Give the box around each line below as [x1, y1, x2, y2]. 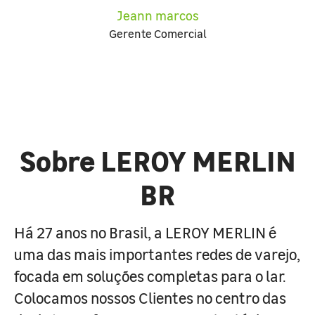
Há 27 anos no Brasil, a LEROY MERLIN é [14, 221, 276, 243]
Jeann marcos [116, 6, 199, 24]
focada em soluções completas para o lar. [14, 265, 285, 286]
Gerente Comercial [108, 25, 207, 41]
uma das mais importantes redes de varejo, [14, 243, 300, 264]
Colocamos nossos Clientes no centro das [14, 287, 286, 308]
